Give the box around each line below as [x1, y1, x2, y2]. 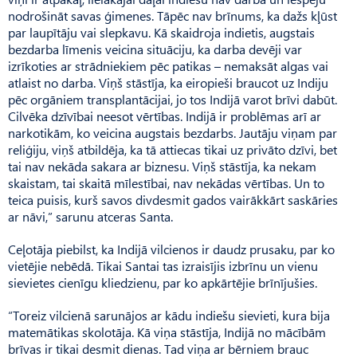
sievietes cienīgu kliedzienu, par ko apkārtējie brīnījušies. [8, 273, 317, 291]
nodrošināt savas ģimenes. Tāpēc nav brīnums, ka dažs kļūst [8, 6, 337, 24]
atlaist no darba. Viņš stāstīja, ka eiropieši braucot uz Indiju [8, 73, 328, 91]
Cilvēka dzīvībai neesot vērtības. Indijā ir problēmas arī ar [8, 107, 321, 124]
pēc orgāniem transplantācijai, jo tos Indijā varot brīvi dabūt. [8, 90, 337, 108]
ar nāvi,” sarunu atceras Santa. [8, 207, 173, 225]
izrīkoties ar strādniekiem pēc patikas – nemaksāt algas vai [8, 57, 328, 74]
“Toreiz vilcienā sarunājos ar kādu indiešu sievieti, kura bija [8, 306, 330, 324]
